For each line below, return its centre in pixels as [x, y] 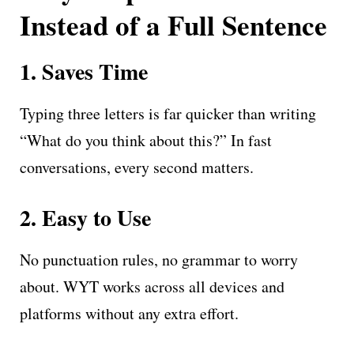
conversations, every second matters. [137, 167]
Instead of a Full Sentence [173, 24]
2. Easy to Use [85, 217]
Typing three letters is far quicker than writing [168, 113]
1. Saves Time [84, 71]
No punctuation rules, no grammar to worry [159, 259]
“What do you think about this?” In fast [146, 140]
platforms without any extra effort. [129, 313]
